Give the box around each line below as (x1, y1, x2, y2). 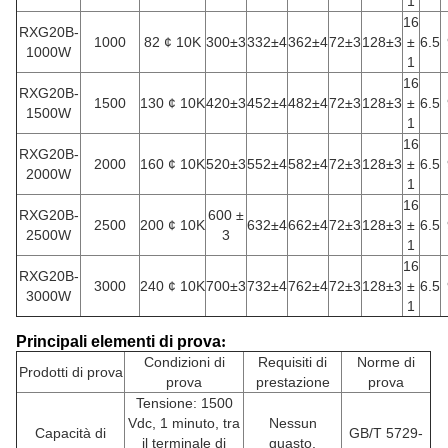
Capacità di (35, 424, 106, 441)
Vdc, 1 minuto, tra (128, 414, 240, 431)
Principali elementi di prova (16, 332, 221, 350)
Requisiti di (258, 353, 327, 370)
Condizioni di (143, 353, 225, 370)
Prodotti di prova (18, 363, 123, 380)
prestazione (255, 373, 330, 390)
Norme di (357, 353, 415, 370)
